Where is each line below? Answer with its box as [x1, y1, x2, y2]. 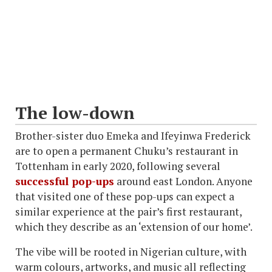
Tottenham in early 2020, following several [15, 159, 220, 174]
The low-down [15, 101, 135, 124]
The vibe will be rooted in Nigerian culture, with [15, 245, 246, 259]
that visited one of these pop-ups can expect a [15, 189, 234, 204]
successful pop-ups [15, 174, 114, 189]
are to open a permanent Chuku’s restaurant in [15, 144, 238, 158]
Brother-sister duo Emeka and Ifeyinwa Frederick [15, 129, 251, 143]
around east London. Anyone [114, 174, 253, 189]
